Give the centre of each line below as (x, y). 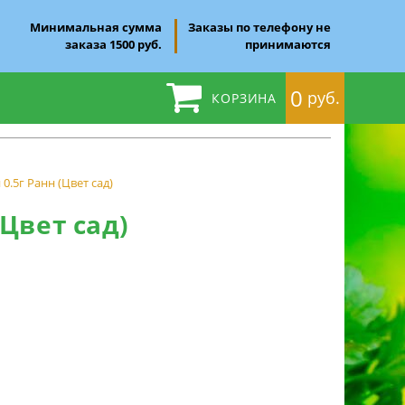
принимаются (288, 44)
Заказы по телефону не (259, 27)
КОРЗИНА (244, 98)
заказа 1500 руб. (113, 44)
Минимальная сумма (96, 27)
